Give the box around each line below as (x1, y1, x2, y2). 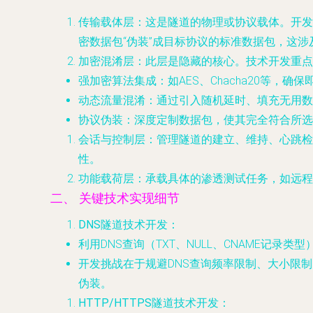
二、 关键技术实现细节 (50, 191, 180, 205)
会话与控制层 (78, 133, 145, 146)
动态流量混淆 (78, 94, 145, 107)
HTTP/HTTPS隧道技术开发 (78, 296, 219, 310)
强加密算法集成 (78, 74, 156, 87)
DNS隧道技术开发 (78, 218, 168, 231)
